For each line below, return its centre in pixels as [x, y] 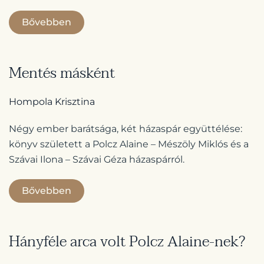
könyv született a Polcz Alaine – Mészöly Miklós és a [129, 144]
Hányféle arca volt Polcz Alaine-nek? [127, 242]
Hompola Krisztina [52, 102]
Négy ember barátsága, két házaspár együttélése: [126, 129]
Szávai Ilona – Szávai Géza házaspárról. [97, 160]
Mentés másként [62, 73]
